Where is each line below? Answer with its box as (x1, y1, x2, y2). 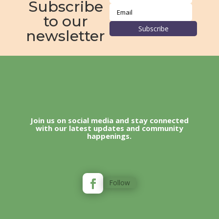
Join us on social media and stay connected (30, 115, 189, 125)
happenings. (87, 131, 132, 141)
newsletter (26, 26, 106, 45)
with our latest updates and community (35, 123, 183, 133)
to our (43, 12, 88, 30)
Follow (109, 178, 131, 188)
